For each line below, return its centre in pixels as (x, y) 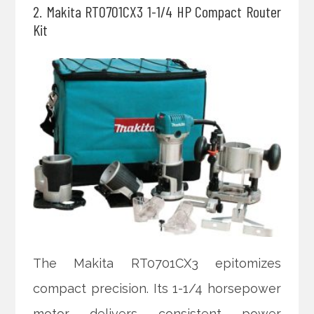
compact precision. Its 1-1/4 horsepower (157, 289)
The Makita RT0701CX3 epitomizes (157, 264)
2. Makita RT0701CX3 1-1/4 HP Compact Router (157, 11)
